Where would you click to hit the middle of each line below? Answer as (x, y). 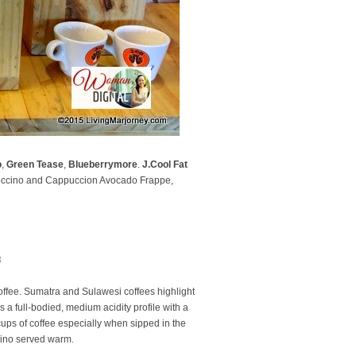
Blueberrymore (103, 164)
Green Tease (35, 164)
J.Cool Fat (165, 164)
